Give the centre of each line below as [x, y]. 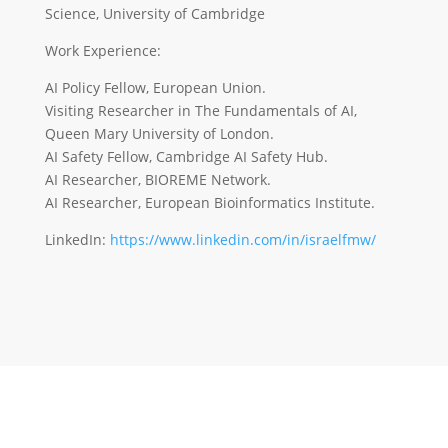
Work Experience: [102, 50]
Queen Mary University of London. [159, 133]
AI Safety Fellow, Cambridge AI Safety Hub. [186, 156]
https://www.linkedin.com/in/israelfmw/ [242, 239]
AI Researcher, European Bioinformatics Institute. [209, 202]
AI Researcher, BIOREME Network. [157, 179]
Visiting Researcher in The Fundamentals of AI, [200, 110]
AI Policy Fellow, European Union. [155, 87]
